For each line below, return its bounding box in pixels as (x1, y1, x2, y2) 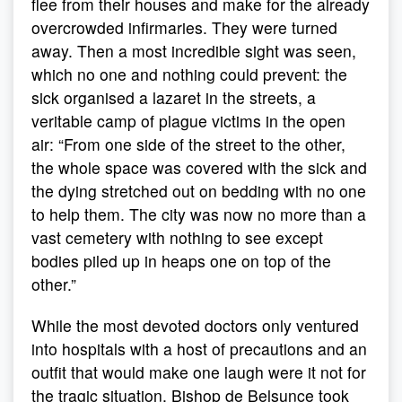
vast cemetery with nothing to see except (31, 226, 323, 249)
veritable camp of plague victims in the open (31, 109, 345, 132)
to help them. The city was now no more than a (31, 203, 366, 225)
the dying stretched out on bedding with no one (31, 179, 366, 202)
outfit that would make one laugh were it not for (31, 361, 366, 383)
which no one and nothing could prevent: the (31, 63, 347, 85)
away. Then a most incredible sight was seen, (31, 39, 356, 62)
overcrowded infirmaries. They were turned (31, 16, 337, 39)
